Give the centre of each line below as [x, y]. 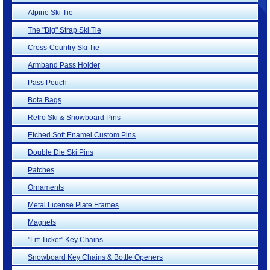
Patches [41, 170]
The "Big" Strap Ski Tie [64, 30]
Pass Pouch [47, 83]
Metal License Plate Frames [73, 205]
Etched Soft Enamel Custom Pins [82, 135]
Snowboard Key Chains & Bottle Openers [95, 258]
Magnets [42, 223]
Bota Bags [45, 100]
